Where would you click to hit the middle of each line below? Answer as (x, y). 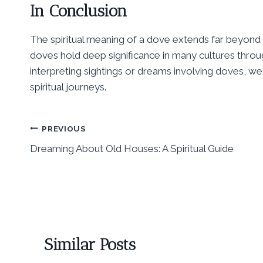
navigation (67, 156)
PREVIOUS (64, 128)
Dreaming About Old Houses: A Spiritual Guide (132, 149)
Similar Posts (90, 245)
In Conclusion (79, 11)
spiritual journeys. (68, 87)
